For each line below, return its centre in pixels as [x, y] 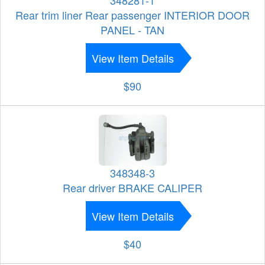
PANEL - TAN [132, 30]
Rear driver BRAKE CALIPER [132, 188]
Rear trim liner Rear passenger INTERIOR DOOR [132, 15]
